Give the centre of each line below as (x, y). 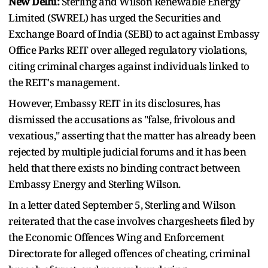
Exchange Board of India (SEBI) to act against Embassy (134, 33)
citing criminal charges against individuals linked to (129, 66)
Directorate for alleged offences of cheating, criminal (129, 253)
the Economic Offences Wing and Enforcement (116, 237)
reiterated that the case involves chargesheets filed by (132, 221)
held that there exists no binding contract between (124, 167)
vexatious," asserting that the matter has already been (132, 135)
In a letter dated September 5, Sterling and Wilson (122, 205)
